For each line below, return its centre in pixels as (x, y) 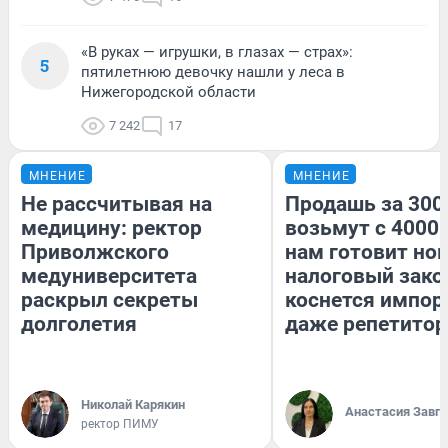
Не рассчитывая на (116, 203)
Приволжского (95, 251)
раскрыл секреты (109, 299)
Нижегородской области (168, 91)
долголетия (79, 323)
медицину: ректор (111, 227)
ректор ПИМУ (120, 423)
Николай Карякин (133, 404)
